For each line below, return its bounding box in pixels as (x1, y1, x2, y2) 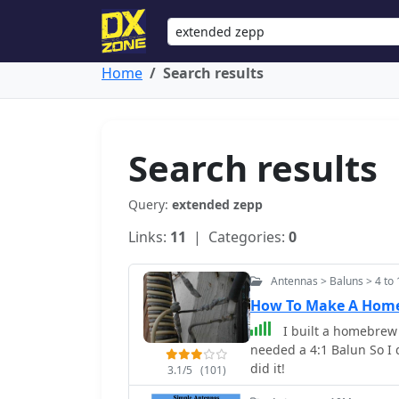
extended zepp (172, 196, 263, 213)
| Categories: (186, 227, 289, 247)
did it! (250, 360, 285, 377)
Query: (128, 196, 172, 213)
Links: (128, 227, 170, 247)
